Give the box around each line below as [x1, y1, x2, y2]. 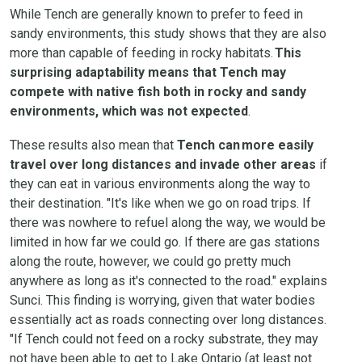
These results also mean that [10, 137, 177, 153]
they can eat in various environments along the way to [10, 176, 310, 192]
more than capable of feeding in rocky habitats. [10, 45, 275, 61]
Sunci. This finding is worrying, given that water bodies [10, 293, 315, 308]
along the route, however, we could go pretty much [10, 254, 291, 269]
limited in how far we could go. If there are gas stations [10, 234, 320, 250]
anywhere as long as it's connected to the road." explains [10, 273, 327, 288]
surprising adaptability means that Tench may [10, 65, 286, 80]
